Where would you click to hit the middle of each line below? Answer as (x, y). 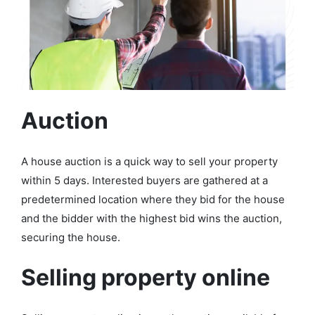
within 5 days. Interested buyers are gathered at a (144, 180)
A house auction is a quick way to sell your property (149, 161)
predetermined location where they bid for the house (153, 199)
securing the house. (72, 237)
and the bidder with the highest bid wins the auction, (152, 218)
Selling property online (148, 277)
